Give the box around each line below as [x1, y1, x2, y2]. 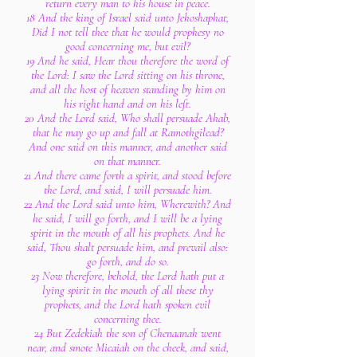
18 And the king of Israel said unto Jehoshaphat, [26, 10, 229, 25]
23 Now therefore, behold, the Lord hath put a [31, 269, 224, 283]
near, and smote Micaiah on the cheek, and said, [26, 340, 229, 355]
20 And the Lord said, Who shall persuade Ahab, [25, 111, 230, 125]
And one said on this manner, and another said [28, 139, 227, 154]
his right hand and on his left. [64, 96, 191, 111]
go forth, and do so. [86, 254, 169, 269]
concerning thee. [93, 312, 162, 326]
